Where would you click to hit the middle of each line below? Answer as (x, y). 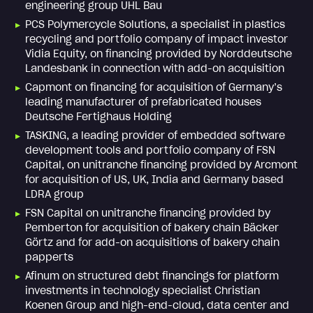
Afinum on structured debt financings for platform (152, 276)
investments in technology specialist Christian (143, 290)
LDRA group (54, 194)
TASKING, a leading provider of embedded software (155, 135)
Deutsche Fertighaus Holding (99, 116)
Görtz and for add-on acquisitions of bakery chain (152, 242)
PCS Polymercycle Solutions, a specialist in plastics (155, 24)
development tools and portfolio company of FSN (150, 150)
